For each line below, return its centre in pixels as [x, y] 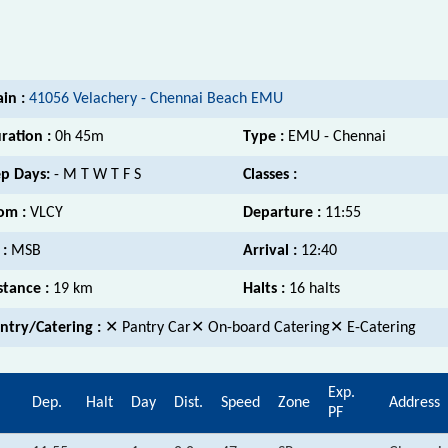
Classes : [270, 174]
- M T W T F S [97, 174]
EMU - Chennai [337, 136]
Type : [265, 136]
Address [414, 402]
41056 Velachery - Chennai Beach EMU [156, 98]
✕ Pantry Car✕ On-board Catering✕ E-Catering [260, 327]
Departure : [284, 212]
